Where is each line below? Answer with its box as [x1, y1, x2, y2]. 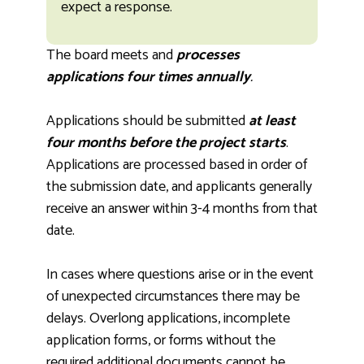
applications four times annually [46, 64, 250, 89]
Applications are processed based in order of [46, 152, 307, 177]
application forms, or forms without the [46, 327, 275, 353]
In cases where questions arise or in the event [46, 262, 314, 287]
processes [176, 42, 240, 67]
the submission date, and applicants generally [46, 174, 312, 199]
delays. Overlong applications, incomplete [46, 305, 290, 331]
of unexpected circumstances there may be [46, 284, 300, 309]
